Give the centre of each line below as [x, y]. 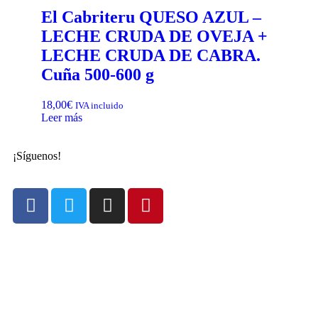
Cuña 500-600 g [98, 74]
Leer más [62, 117]
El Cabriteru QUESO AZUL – [151, 17]
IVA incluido [99, 105]
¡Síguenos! [37, 155]
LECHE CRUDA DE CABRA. [151, 55]
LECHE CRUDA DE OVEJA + [154, 36]
